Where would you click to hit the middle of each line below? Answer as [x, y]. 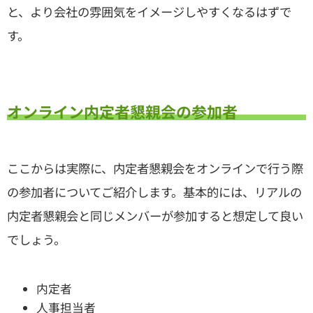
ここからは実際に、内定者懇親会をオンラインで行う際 [155, 168]
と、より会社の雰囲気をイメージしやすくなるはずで [149, 11]
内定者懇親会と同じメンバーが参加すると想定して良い [155, 215]
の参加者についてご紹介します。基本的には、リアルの [154, 191]
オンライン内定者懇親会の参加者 [122, 111]
